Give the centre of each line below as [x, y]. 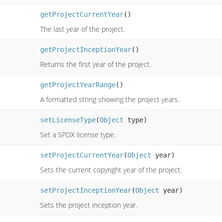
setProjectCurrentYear [82, 155]
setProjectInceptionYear [86, 190]
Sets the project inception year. [89, 205]
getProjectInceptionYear [86, 49]
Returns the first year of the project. [96, 64]
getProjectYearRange [78, 84]
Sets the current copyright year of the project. [111, 169]
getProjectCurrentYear [82, 14]
